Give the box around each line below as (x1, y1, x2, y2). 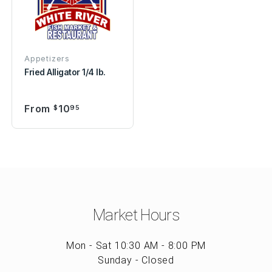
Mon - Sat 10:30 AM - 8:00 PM (66, 239, 206, 251)
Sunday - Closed (98, 254, 174, 266)
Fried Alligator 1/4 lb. (24, 66, 106, 77)
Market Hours (92, 205, 180, 224)
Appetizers (24, 53, 70, 63)
